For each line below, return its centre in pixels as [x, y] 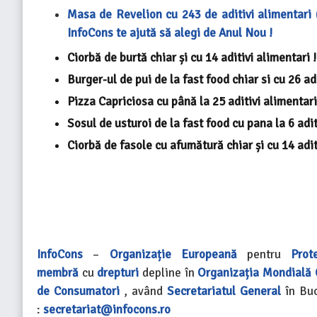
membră [58, 273]
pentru [264, 255]
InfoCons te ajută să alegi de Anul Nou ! [169, 33]
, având [144, 292]
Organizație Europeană [173, 255]
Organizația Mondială [254, 273]
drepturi [118, 273]
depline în [168, 273]
